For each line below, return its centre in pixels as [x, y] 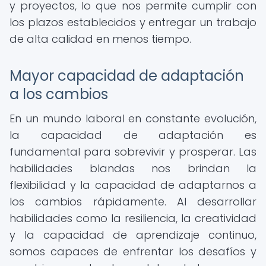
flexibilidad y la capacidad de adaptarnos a [133, 185]
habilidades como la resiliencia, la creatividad [133, 218]
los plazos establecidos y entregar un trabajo [133, 22]
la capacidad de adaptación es [133, 135]
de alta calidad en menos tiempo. [100, 39]
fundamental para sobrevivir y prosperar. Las [133, 152]
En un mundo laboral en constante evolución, [133, 118]
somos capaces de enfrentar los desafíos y [133, 251]
